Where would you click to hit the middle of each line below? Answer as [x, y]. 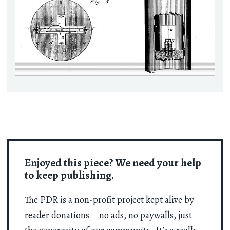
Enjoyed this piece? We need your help [113, 163]
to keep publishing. [69, 175]
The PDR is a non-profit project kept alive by [109, 200]
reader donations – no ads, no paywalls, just [108, 215]
